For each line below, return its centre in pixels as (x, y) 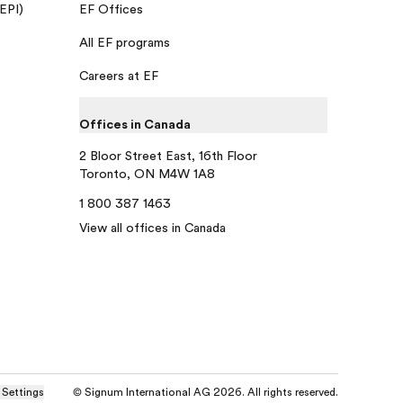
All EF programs (125, 42)
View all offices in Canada (152, 227)
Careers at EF (119, 75)
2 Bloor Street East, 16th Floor (168, 155)
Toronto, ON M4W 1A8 (147, 173)
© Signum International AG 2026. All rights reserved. (206, 393)
